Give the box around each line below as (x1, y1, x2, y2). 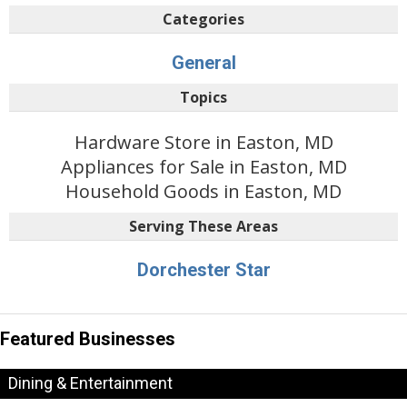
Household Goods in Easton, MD (65, 178, 342, 203)
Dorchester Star (136, 258, 271, 281)
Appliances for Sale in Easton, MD (60, 154, 347, 179)
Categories (163, 8, 244, 29)
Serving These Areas (129, 215, 278, 236)
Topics (180, 86, 227, 107)
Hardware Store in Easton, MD (74, 129, 333, 154)
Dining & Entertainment (8, 373, 173, 393)
